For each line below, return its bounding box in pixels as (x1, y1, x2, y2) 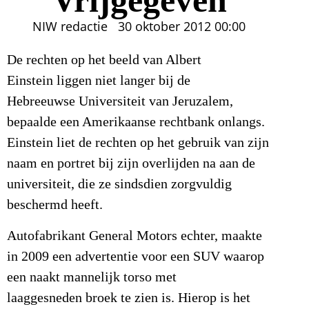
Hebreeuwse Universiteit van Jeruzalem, (7, 94, 233, 110)
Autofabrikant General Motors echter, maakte (7, 228, 262, 243)
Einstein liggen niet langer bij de (7, 73, 190, 89)
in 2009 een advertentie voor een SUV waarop (7, 248, 264, 264)
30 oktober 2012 (118, 18, 212, 35)
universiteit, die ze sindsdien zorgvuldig (7, 177, 232, 192)
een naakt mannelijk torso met (7, 269, 177, 285)
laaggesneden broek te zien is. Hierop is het (7, 290, 250, 306)
